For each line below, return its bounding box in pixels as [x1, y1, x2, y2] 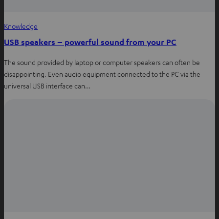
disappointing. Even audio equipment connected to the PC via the [4, 69, 200, 78]
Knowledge [4, 21, 38, 30]
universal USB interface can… [4, 81, 90, 90]
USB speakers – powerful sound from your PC [4, 36, 176, 47]
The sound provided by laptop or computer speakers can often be [4, 57, 200, 66]
